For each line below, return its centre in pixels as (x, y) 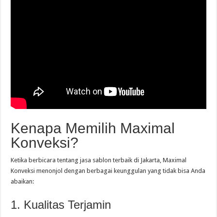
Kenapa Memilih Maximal (93, 128)
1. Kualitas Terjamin (61, 205)
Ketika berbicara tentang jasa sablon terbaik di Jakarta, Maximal (99, 160)
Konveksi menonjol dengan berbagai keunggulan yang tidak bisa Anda (108, 171)
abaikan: (23, 182)
